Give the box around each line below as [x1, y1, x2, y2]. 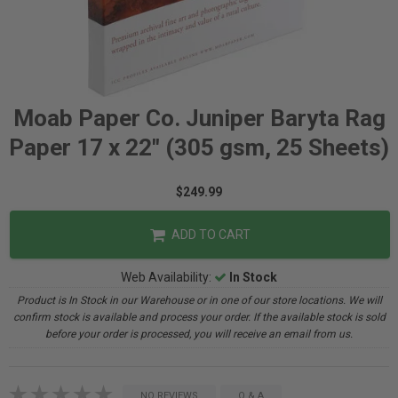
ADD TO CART [168, 227, 251, 242]
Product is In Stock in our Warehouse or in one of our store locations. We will [16, 294, 382, 306]
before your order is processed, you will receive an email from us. [45, 328, 353, 340]
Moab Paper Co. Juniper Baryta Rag [12, 105, 386, 131]
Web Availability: [121, 270, 214, 284]
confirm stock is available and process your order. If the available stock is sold [12, 311, 386, 323]
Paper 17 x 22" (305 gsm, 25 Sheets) [9, 134, 389, 161]
